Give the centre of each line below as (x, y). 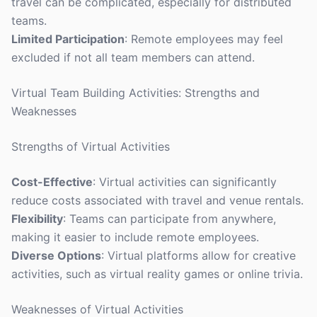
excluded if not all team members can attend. (133, 57)
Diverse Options (56, 255)
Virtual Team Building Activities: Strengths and (136, 93)
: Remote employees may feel (204, 39)
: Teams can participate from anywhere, (169, 219)
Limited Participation (68, 39)
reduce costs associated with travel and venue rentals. (157, 200)
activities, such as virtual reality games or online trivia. (157, 274)
